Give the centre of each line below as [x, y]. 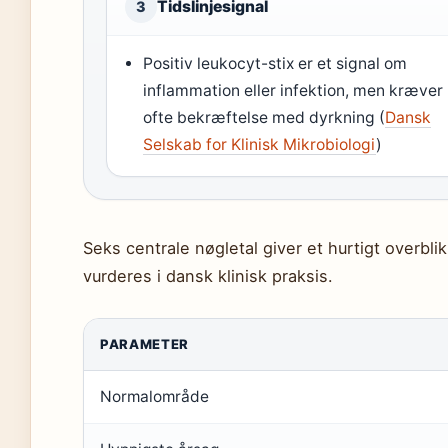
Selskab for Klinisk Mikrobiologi [260, 144]
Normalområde [154, 396]
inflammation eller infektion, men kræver [293, 90]
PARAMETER [144, 344]
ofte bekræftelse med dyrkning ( [264, 117]
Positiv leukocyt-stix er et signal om [275, 63]
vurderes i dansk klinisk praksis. [208, 276]
